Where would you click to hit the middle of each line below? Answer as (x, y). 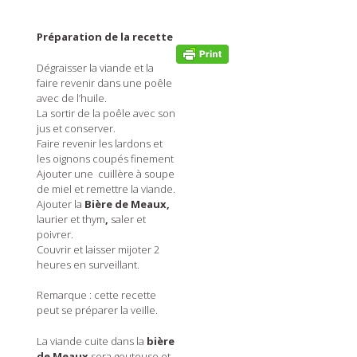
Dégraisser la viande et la (95, 67)
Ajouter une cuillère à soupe (105, 173)
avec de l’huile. (71, 98)
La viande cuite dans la (91, 341)
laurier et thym (71, 219)
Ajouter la (60, 204)
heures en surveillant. (88, 264)
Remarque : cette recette (96, 295)
